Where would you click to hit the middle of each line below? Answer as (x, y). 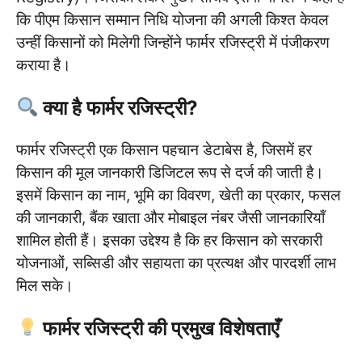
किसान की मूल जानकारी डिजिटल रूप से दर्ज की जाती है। (170, 172)
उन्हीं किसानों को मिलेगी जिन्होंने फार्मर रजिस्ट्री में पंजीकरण (173, 42)
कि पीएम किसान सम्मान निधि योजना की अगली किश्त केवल (172, 19)
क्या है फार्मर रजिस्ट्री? (118, 107)
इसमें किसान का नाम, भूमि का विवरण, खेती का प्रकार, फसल (178, 195)
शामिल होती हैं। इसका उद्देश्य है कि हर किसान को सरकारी (169, 240)
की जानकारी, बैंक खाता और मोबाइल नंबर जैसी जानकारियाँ (170, 217)
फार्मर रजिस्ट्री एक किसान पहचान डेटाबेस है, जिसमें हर (164, 149)
